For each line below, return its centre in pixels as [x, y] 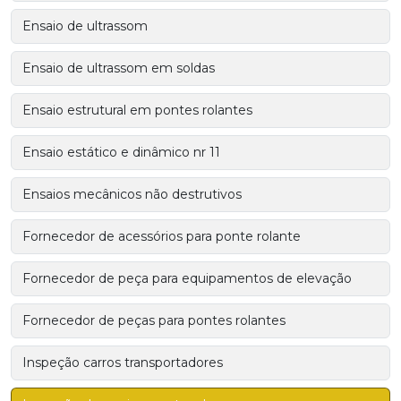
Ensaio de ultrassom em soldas [119, 68]
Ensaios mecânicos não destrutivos [132, 195]
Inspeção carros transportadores [123, 363]
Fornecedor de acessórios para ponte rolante [162, 237]
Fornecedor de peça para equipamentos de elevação [187, 279]
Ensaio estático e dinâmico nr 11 [121, 153]
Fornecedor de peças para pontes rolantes [154, 321]
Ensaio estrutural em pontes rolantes [137, 111]
